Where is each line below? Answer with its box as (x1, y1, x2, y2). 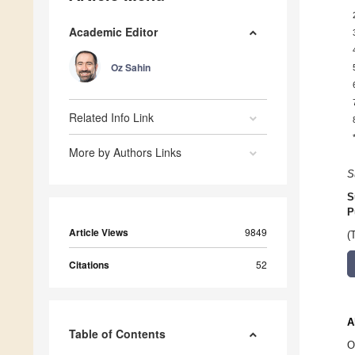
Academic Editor (69, 24, 158, 40)
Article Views (69, 225, 128, 240)
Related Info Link (69, 109, 154, 126)
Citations (69, 258, 109, 273)
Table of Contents (69, 326, 166, 342)
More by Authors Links (69, 144, 181, 161)
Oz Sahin (111, 60, 151, 75)
